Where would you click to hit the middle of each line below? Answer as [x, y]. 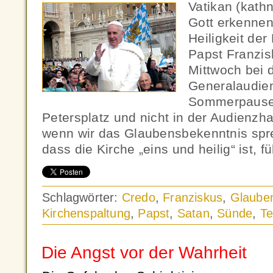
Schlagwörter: [82, 197]
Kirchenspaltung [86, 213]
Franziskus [193, 197]
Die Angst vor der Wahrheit [144, 253]
